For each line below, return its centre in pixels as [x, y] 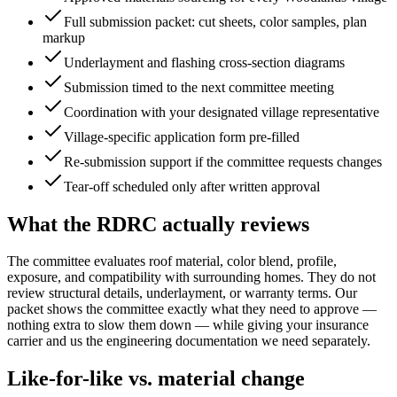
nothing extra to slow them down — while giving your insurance [188, 325]
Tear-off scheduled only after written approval [192, 186]
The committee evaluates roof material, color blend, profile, [172, 261]
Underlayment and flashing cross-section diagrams [204, 62]
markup [64, 37]
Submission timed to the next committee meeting [199, 87]
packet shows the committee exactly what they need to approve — [192, 309]
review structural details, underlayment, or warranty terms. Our [182, 293]
